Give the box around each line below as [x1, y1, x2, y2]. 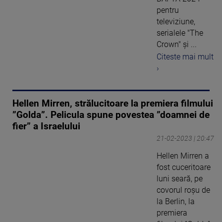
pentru [157, 5, 179, 15]
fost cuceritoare [157, 163, 211, 172]
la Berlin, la [157, 197, 195, 207]
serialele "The [157, 28, 203, 38]
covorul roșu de [157, 185, 210, 195]
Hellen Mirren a [157, 151, 209, 161]
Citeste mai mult [157, 52, 214, 62]
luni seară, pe [157, 174, 203, 184]
